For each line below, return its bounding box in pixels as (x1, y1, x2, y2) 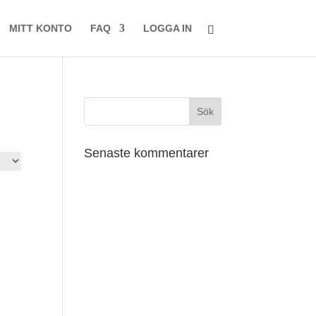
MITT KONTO (8, 23, 72, 34)
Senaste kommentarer (84, 146, 209, 160)
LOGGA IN (142, 23, 192, 34)
